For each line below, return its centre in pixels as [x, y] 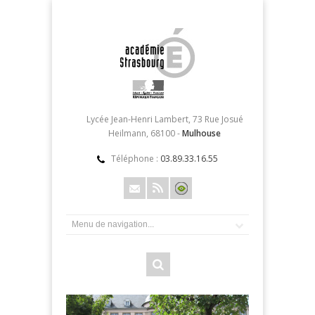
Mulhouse [201, 133]
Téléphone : [136, 159]
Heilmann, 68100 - [145, 133]
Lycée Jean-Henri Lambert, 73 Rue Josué [165, 119]
